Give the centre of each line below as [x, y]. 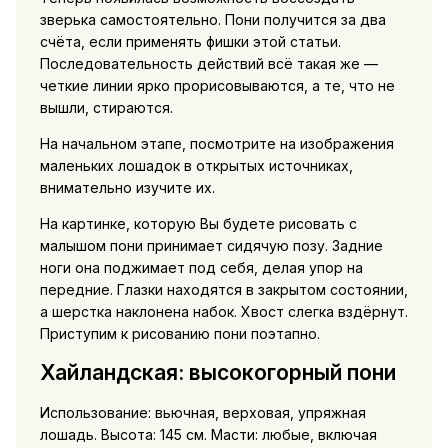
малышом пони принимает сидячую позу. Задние [211, 245]
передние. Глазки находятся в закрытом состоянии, [223, 289]
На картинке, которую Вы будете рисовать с [198, 223]
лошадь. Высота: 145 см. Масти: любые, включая [208, 434]
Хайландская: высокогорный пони [217, 373]
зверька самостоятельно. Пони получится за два [212, 19]
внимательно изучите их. [127, 187]
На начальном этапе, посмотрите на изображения [216, 143]
